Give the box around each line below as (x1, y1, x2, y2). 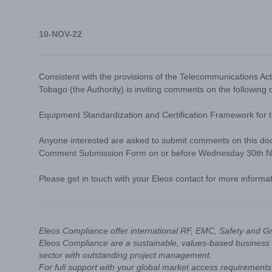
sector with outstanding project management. (39, 250, 212, 260)
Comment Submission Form (39, 148, 146, 158)
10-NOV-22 (39, 29, 82, 39)
